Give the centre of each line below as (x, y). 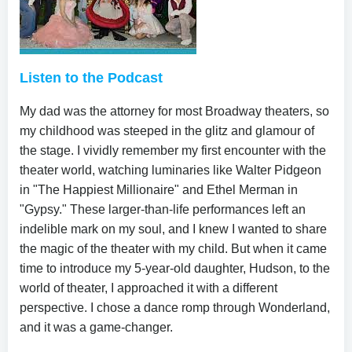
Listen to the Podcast (91, 77)
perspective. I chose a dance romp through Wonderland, (175, 307)
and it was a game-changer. (96, 327)
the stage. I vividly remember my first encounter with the (173, 150)
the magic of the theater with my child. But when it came (173, 248)
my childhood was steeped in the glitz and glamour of (167, 130)
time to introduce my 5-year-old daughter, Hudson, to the (175, 268)
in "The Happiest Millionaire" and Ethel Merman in (159, 189)
